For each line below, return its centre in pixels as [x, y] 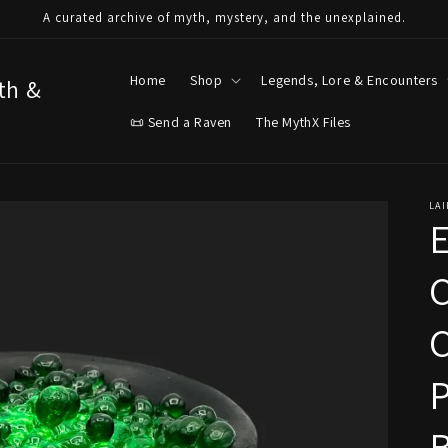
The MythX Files [303, 122]
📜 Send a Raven [180, 122]
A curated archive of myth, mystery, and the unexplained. [224, 17]
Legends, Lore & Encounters [349, 80]
